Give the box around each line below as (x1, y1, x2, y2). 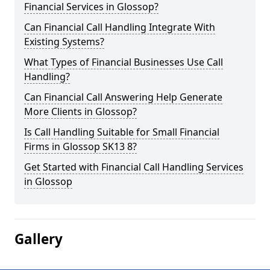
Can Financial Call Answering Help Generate (24, 90, 222, 104)
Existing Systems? (24, 35, 104, 48)
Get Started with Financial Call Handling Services (24, 160, 243, 174)
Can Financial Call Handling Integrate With (24, 20, 215, 34)
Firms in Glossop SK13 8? (24, 140, 137, 153)
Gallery (14, 230, 63, 248)
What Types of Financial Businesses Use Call (24, 55, 223, 69)
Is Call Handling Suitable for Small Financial (24, 125, 219, 139)
